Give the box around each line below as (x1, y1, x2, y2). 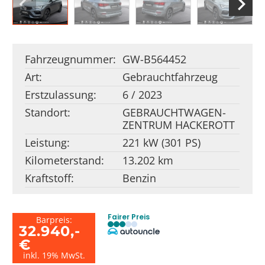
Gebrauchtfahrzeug (122, 69, 218, 84)
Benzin (122, 170, 157, 185)
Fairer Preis (108, 212, 150, 222)
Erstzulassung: (25, 87, 97, 102)
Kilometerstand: (25, 153, 105, 167)
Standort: (25, 105, 71, 119)
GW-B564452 (122, 51, 187, 66)
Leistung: (25, 135, 70, 150)
